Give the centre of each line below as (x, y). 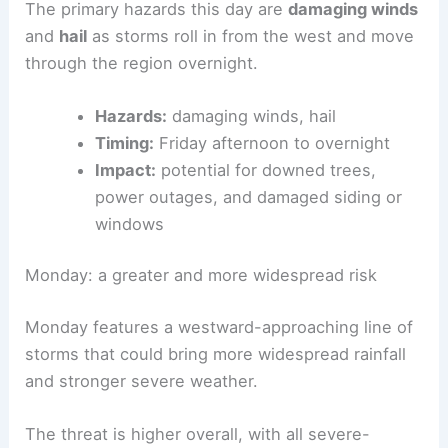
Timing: (124, 142)
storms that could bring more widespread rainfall (216, 354)
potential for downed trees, (265, 169)
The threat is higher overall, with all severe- (198, 434)
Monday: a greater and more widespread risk (201, 275)
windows (129, 223)
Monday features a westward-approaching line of (219, 327)
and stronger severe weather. (142, 381)
